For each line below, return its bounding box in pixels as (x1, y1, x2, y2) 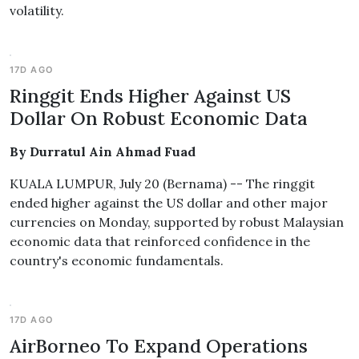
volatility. (10, 2, 64, 18)
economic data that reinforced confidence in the (10, 233, 310, 249)
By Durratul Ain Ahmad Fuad (10, 143, 196, 159)
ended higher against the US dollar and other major (10, 195, 328, 211)
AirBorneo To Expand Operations (10, 333, 308, 357)
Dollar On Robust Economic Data (10, 106, 308, 130)
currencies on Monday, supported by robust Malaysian (10, 214, 344, 230)
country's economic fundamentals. (10, 252, 224, 268)
